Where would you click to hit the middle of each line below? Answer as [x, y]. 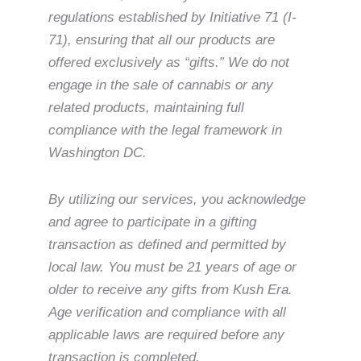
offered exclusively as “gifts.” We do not [169, 63]
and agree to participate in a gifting [152, 222]
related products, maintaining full [146, 108]
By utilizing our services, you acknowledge [177, 199]
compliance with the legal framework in [165, 131]
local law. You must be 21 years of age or [172, 267]
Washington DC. [98, 153]
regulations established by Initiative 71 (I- [172, 18]
